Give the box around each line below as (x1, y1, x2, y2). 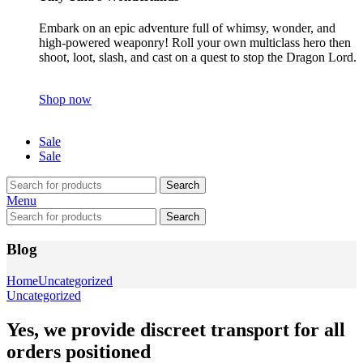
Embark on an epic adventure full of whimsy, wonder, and (39, 21, 335, 36)
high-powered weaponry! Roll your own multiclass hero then (39, 36, 351, 50)
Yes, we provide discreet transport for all (6, 318, 345, 340)
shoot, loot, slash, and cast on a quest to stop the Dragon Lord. (39, 50, 357, 65)
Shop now (39, 92, 92, 107)
